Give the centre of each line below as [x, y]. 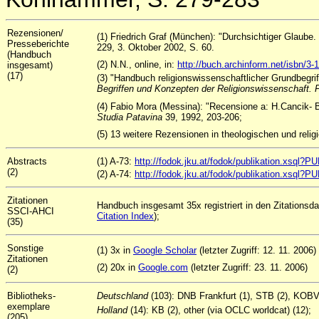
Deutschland [124, 296]
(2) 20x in [117, 267]
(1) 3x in [115, 250]
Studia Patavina [130, 117]
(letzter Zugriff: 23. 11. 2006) [248, 267]
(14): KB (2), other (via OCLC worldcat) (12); [219, 310]
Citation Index [125, 216]
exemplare [28, 307]
